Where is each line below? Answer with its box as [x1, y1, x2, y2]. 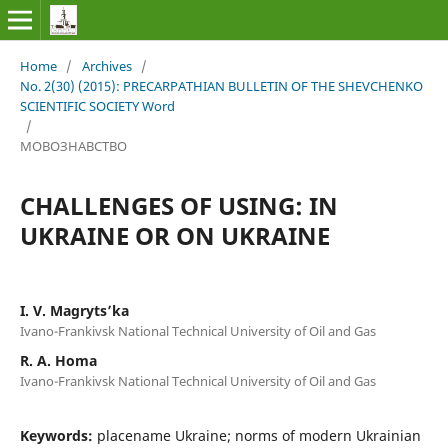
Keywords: [19, 425, 97, 445]
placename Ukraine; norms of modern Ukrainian [96, 425, 421, 445]
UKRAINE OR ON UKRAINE [19, 218, 330, 252]
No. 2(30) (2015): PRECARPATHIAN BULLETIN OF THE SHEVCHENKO [19, 76, 423, 95]
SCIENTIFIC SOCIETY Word [19, 96, 175, 115]
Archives [81, 56, 132, 75]
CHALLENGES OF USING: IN [19, 188, 338, 222]
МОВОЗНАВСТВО [19, 136, 127, 155]
